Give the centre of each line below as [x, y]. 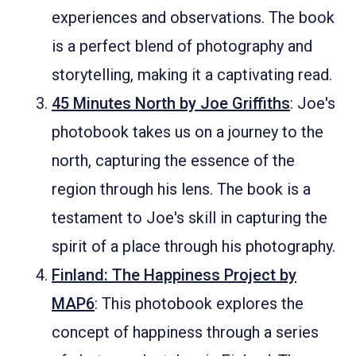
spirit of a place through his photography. [193, 246]
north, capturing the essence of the [173, 161]
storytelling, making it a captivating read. [192, 75]
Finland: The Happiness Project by [174, 275]
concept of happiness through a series [185, 332]
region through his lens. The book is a [181, 189]
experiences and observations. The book [193, 17]
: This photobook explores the [199, 304]
